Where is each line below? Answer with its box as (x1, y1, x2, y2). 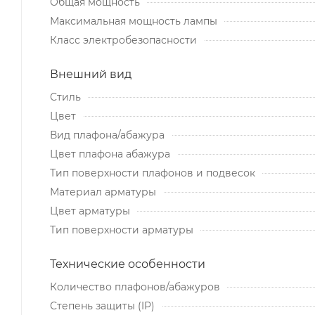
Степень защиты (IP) (50, 299, 155, 312)
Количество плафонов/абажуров (50, 280, 220, 293)
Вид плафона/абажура (50, 128, 165, 141)
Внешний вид (50, 67, 131, 81)
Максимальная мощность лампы (50, 14, 217, 27)
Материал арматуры (50, 185, 156, 198)
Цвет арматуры (50, 204, 130, 217)
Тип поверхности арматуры (50, 223, 193, 236)
